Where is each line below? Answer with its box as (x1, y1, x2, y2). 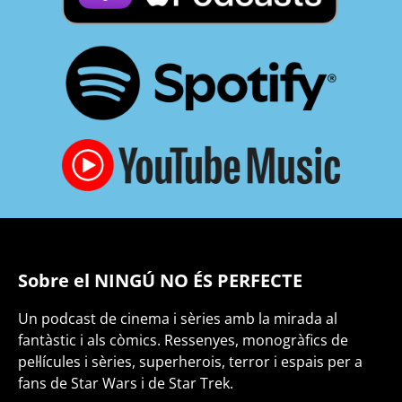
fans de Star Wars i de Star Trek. (18, 372, 233, 393)
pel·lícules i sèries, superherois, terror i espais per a (18, 351, 363, 371)
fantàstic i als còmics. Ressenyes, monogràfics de (18, 329, 348, 350)
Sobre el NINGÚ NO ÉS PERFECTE (18, 267, 302, 293)
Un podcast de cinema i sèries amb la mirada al (18, 308, 337, 328)
